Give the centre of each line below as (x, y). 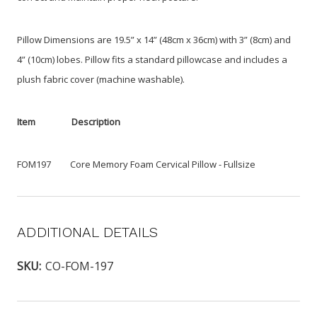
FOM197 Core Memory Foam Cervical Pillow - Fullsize (136, 164)
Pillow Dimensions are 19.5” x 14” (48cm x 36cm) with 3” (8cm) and (154, 39)
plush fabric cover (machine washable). (101, 79)
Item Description (69, 121)
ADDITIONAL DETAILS (88, 232)
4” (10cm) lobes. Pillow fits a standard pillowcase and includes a (152, 59)
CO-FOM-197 (79, 266)
